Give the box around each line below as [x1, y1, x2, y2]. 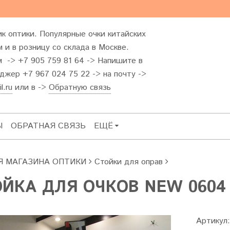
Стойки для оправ [94, 156, 163, 168]
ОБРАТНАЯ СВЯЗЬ [11, 120, 86, 132]
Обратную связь [49, 82, 111, 93]
